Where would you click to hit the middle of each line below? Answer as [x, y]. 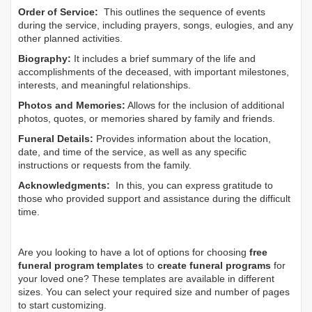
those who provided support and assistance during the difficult [154, 198]
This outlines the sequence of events [182, 11]
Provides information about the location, [182, 138]
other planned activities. [70, 38]
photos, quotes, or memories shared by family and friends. [147, 118]
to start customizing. [62, 305]
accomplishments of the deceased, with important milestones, [154, 71]
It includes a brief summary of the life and [163, 58]
